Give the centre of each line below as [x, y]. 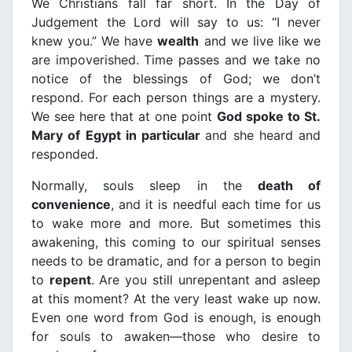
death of [289, 186]
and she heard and [263, 136]
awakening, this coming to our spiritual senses [176, 242]
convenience [71, 205]
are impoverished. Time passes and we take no [176, 60]
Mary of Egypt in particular [119, 136]
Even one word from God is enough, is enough [176, 318]
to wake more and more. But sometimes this [176, 224]
